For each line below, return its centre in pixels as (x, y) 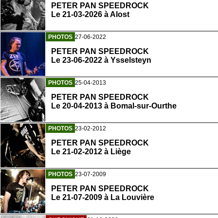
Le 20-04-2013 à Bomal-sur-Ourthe (114, 106)
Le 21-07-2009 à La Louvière (103, 197)
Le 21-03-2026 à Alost (90, 14)
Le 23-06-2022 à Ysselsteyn (101, 60)
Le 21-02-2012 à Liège (91, 151)
